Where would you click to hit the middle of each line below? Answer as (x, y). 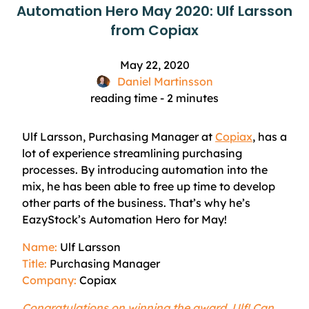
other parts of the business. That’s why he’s (136, 203)
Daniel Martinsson (165, 81)
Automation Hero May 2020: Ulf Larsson (154, 11)
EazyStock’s (54, 219)
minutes (197, 98)
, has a (270, 137)
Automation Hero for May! (157, 219)
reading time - (129, 98)
